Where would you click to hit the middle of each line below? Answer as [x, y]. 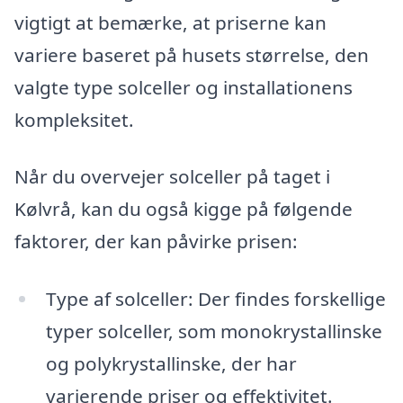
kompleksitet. [74, 119]
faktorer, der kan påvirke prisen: [156, 242]
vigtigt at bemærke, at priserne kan [170, 22]
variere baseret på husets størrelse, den [192, 54]
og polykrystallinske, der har [171, 363]
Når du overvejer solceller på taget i [172, 177]
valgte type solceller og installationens [184, 87]
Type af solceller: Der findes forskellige [215, 299]
